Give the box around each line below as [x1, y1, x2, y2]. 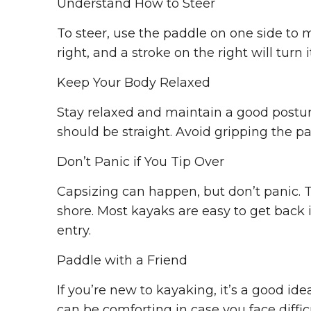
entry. [57, 223, 91, 239]
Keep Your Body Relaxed [57, 75, 210, 91]
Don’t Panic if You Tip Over [57, 154, 224, 170]
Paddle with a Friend [57, 253, 187, 269]
